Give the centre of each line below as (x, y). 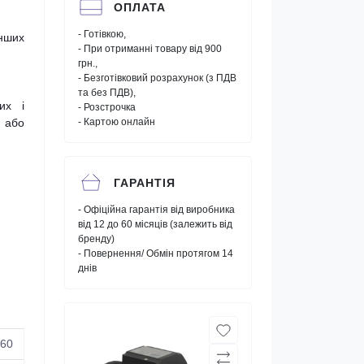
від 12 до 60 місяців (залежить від (155, 224)
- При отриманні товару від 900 (150, 49)
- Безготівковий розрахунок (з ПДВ (157, 78)
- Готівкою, (102, 34)
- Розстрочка (107, 107)
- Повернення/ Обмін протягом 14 (156, 253)
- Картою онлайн (117, 122)
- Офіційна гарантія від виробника (156, 210)
